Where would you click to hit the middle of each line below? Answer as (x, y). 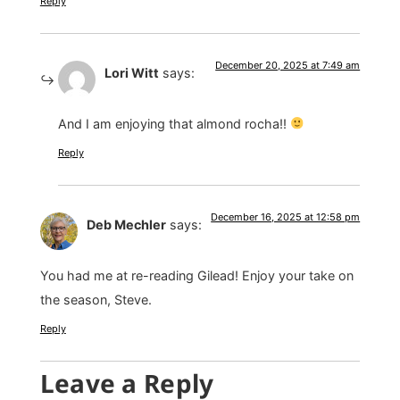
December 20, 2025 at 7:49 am (288, 66)
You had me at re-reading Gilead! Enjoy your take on (196, 275)
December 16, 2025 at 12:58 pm (286, 217)
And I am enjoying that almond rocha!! (174, 123)
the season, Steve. (96, 299)
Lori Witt (131, 73)
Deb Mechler (126, 225)
